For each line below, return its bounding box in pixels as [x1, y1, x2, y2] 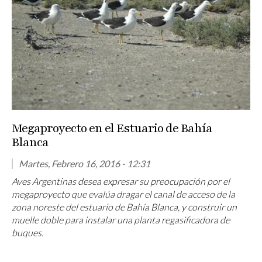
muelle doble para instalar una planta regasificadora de [12, 214, 230, 226]
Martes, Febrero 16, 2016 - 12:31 [19, 158, 150, 170]
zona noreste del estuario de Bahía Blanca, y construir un [12, 201, 237, 213]
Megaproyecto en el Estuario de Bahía [12, 120, 212, 137]
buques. [12, 227, 43, 239]
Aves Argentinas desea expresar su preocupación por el [12, 175, 230, 187]
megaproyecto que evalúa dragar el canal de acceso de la [12, 188, 235, 200]
